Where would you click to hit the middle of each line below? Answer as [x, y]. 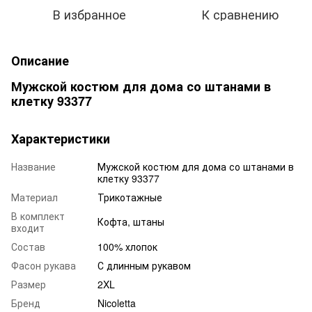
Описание [40, 60]
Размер [29, 284]
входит [28, 227]
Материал [34, 197]
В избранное [89, 14]
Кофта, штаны [131, 221]
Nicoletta [117, 303]
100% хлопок [127, 246]
